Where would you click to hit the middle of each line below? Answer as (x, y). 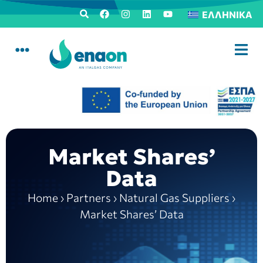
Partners (89, 197)
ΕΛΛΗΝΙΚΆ (227, 15)
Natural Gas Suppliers (174, 197)
